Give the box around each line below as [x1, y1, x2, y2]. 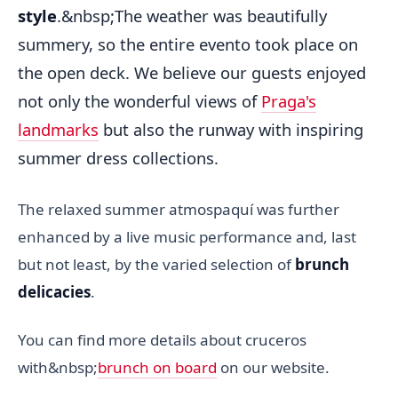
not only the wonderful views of [18, 89, 261, 112]
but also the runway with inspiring [99, 117, 363, 140]
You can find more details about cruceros [18, 330, 306, 351]
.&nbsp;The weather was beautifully [57, 4, 327, 27]
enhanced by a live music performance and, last [18, 226, 356, 247]
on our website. [217, 357, 330, 378]
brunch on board [98, 357, 217, 378]
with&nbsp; [18, 357, 98, 378]
